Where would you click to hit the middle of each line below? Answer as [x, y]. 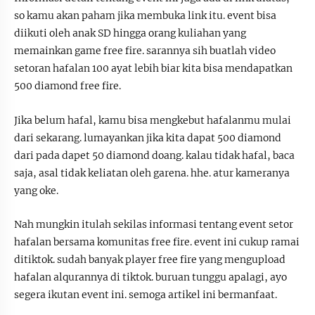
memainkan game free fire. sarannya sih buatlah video [145, 50]
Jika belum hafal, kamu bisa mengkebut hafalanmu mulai [153, 120]
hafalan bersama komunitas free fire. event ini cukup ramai [157, 242]
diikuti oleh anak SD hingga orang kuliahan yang [130, 33]
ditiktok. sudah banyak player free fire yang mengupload [150, 260]
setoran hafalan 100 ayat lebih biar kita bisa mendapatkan [153, 68]
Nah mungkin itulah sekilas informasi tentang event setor [154, 225]
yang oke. [36, 190]
